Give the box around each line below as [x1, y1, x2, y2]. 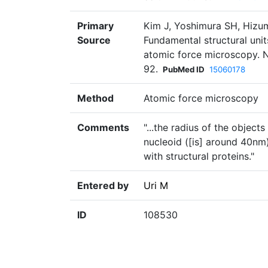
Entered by [77, 179, 129, 192]
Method [77, 92, 114, 105]
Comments [77, 121, 129, 134]
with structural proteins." [144, 150, 254, 163]
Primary [77, 20, 114, 32]
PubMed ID [163, 65, 205, 75]
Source [77, 34, 111, 47]
